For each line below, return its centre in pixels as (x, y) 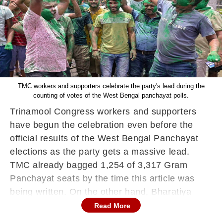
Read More (112, 206)
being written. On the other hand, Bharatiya (101, 192)
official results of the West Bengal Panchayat (104, 138)
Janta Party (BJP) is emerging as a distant (99, 205)
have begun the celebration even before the (102, 125)
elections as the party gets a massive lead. (100, 152)
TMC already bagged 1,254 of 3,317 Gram (99, 165)
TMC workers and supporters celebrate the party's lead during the (111, 86)
